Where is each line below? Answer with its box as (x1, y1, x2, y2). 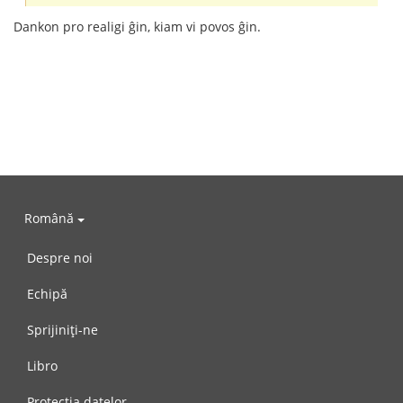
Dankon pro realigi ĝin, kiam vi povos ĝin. (13, 17, 261, 35)
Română (24, 210, 77, 228)
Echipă (27, 284, 67, 302)
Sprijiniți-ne (27, 320, 98, 338)
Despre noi (27, 248, 93, 266)
